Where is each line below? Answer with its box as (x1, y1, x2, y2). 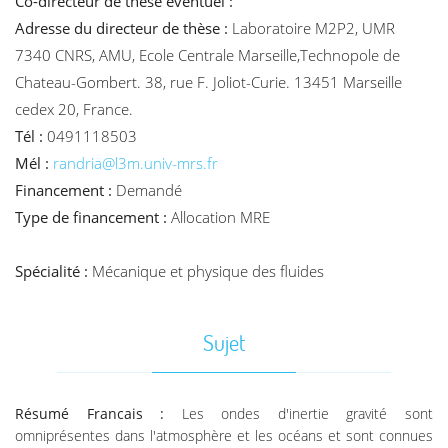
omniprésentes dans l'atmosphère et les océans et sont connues (15, 426, 433, 446)
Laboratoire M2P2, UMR (232, 17, 395, 39)
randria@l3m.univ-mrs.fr (53, 152, 218, 174)
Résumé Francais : (15, 404, 182, 424)
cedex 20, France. (15, 98, 133, 120)
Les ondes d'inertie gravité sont (181, 404, 434, 424)
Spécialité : (15, 260, 92, 282)
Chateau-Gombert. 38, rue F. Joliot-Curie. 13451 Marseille (15, 71, 402, 93)
